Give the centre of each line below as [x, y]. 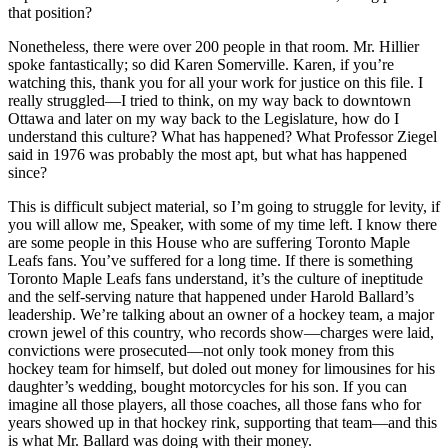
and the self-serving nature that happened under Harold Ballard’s [211, 297]
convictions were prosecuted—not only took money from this [201, 351]
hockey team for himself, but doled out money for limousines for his [221, 369]
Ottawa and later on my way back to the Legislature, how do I [203, 119]
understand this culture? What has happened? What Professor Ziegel [222, 137]
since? [27, 173]
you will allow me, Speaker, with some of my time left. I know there [222, 225]
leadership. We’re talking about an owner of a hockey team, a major [221, 315]
